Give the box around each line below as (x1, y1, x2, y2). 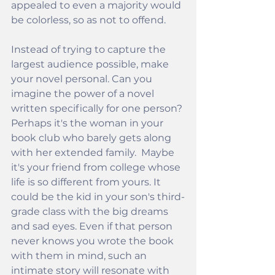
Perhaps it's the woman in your (11, 117, 166, 130)
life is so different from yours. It (11, 176, 163, 188)
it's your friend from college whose (11, 161, 183, 174)
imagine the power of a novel (11, 88, 157, 100)
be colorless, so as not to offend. (11, 14, 166, 26)
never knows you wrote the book (11, 235, 176, 247)
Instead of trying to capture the (11, 44, 168, 56)
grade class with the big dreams (11, 206, 171, 218)
